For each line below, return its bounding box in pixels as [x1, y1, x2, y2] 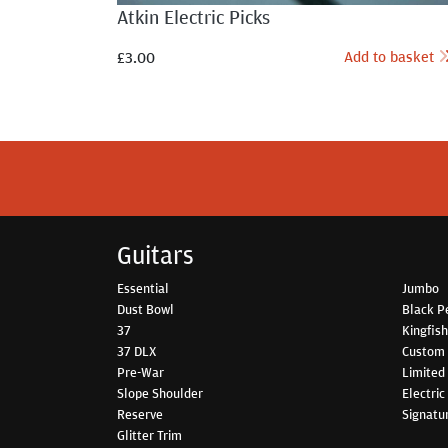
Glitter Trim [117, 425, 182, 444]
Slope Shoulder [117, 383, 203, 402]
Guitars [117, 238, 194, 271]
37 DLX [117, 341, 156, 360]
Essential [117, 278, 169, 297]
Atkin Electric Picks [117, 3, 270, 29]
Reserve [117, 404, 163, 423]
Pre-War [117, 362, 164, 381]
